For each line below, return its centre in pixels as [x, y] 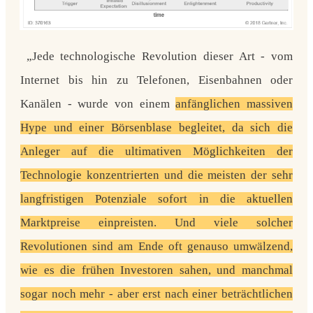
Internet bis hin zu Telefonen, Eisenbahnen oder [156, 80]
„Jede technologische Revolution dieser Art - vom [156, 56]
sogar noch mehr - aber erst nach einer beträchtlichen [156, 293]
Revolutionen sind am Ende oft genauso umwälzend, [156, 246]
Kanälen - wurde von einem [98, 103]
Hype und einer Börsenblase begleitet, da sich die [156, 127]
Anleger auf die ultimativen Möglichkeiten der [156, 151]
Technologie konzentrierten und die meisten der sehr [156, 175]
